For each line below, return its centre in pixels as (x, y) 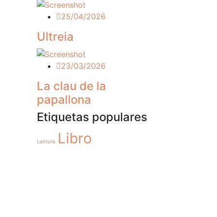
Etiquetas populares (92, 117)
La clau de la (71, 86)
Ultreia (55, 36)
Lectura (46, 141)
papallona (64, 99)
